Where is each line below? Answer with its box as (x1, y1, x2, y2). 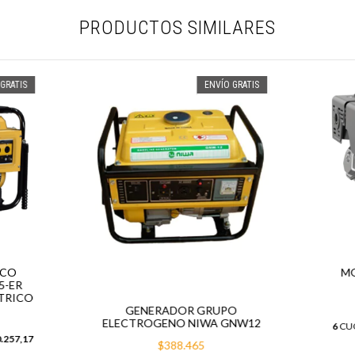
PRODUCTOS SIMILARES (79, 17, 276, 40)
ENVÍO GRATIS (204, 79, 259, 91)
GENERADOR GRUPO (125, 303, 238, 318)
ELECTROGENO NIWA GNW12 (102, 316, 261, 330)
